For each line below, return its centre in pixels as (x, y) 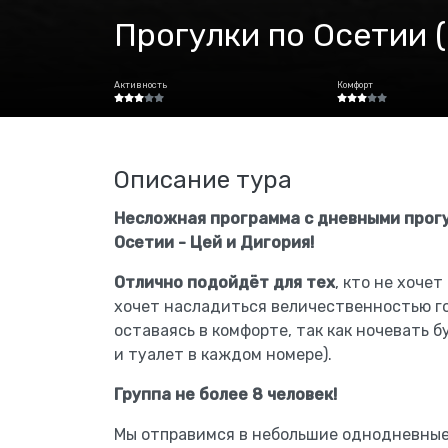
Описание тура (203, 180)
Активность (140, 85)
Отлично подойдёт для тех (224, 282)
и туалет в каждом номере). (223, 354)
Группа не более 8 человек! (225, 394)
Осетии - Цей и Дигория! (214, 242)
